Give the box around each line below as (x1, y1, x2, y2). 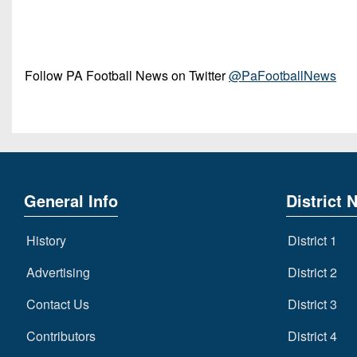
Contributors (25, 326, 96, 345)
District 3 (288, 294, 338, 313)
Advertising (25, 262, 90, 281)
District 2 (288, 262, 338, 281)
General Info (24, 188, 118, 212)
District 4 (288, 326, 338, 345)
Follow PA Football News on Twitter (25, 65, 229, 84)
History (25, 230, 66, 249)
